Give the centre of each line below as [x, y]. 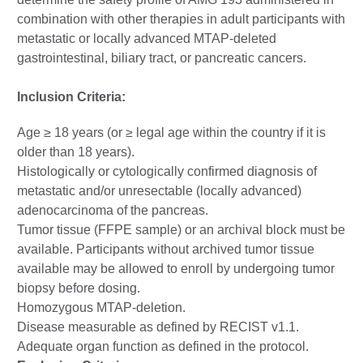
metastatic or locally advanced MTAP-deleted [147, 38]
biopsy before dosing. [79, 288]
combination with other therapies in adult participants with [181, 19]
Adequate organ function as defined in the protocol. [163, 346]
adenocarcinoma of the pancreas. [113, 210]
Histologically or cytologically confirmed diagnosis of [167, 171]
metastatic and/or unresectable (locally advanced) [159, 191]
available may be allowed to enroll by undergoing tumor [176, 269]
